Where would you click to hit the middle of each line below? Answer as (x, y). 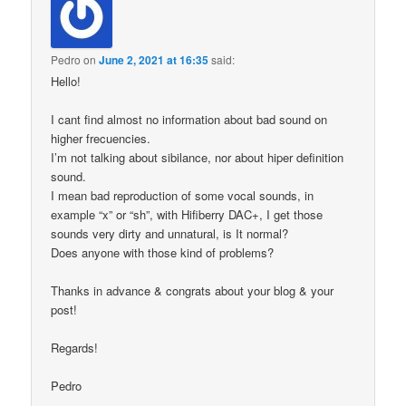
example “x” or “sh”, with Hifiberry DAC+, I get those (187, 215)
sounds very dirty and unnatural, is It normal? (170, 234)
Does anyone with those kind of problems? (163, 253)
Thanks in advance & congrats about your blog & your (193, 291)
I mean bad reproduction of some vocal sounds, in (183, 196)
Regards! (75, 348)
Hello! (66, 81)
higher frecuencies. (101, 139)
